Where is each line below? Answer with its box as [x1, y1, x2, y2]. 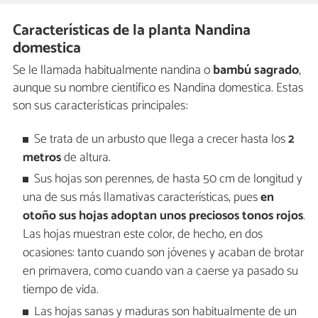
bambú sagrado [213, 59, 299, 81]
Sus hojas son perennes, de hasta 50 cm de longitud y [34, 169, 303, 190]
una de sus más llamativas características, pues [22, 187, 261, 209]
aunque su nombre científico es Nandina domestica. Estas [13, 77, 304, 99]
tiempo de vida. [22, 280, 99, 301]
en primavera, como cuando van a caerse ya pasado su [22, 261, 298, 283]
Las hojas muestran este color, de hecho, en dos [22, 224, 263, 246]
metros [22, 147, 61, 168]
